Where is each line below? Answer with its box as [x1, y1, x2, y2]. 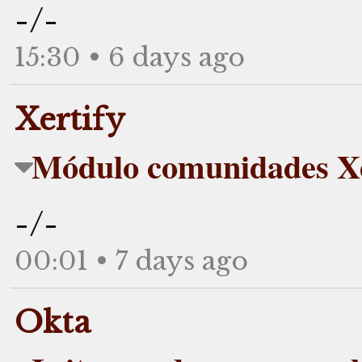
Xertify [15, 100, 125, 138]
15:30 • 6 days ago [15, 40, 245, 74]
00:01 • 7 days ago [15, 244, 248, 277]
